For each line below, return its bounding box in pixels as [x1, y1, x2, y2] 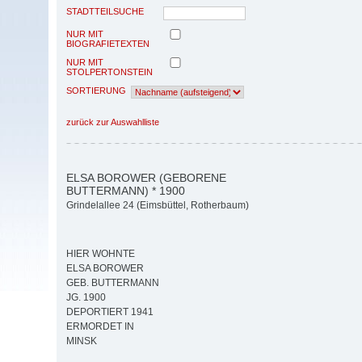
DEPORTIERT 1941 [66, 306, 154, 318]
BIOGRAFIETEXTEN [66, 38, 149, 48]
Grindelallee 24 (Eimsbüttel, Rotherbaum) [66, 200, 249, 212]
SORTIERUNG [66, 85, 126, 95]
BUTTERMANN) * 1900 [66, 183, 185, 197]
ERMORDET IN [66, 321, 134, 333]
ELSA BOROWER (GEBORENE [66, 170, 226, 184]
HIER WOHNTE [66, 248, 135, 260]
